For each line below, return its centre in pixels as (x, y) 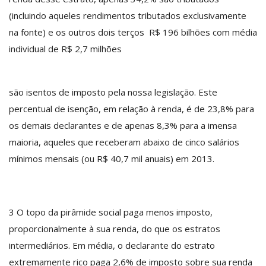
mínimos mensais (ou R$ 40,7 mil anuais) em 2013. (112, 158)
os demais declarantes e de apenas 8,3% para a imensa (123, 125)
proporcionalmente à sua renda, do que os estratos (115, 228)
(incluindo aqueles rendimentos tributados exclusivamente (128, 15)
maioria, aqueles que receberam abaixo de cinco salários (124, 142)
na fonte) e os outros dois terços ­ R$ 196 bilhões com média (133, 32)
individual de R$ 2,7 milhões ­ (66, 48)
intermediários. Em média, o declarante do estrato (112, 245)
